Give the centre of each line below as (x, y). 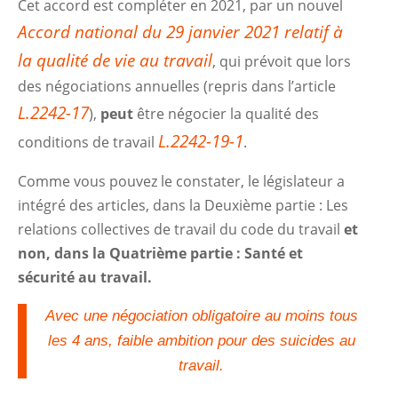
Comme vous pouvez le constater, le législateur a (182, 181)
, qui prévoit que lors (282, 61)
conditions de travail (88, 142)
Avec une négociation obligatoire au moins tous (201, 316)
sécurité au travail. (85, 277)
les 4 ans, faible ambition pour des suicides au (201, 341)
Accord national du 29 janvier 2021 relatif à (181, 32)
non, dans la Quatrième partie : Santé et (161, 253)
